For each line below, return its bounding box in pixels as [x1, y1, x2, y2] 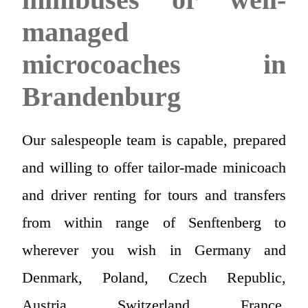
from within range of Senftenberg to [22, 213, 286, 231]
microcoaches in [22, 48, 286, 80]
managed [22, 16, 129, 47]
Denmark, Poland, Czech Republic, [22, 268, 286, 286]
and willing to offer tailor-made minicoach [22, 158, 286, 176]
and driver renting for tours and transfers [22, 186, 286, 203]
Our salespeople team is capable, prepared [22, 131, 286, 148]
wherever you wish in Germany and [22, 241, 286, 258]
